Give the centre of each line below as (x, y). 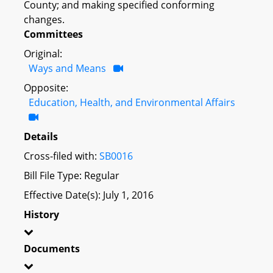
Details (41, 136)
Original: (43, 53)
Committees (53, 34)
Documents (52, 248)
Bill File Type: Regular (72, 175)
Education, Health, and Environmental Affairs (132, 102)
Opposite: (46, 87)
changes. (44, 19)
